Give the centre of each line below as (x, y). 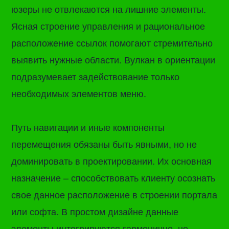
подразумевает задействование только (96, 76)
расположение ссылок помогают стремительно (112, 43)
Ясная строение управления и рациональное (108, 26)
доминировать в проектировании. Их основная (112, 160)
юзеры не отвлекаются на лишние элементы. (109, 9)
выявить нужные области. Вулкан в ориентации (113, 60)
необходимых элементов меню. (79, 93)
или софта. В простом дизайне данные (95, 211)
